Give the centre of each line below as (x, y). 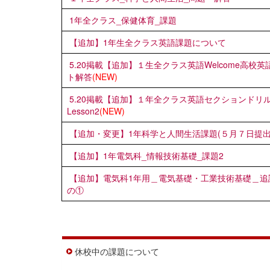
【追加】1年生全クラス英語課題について (148, 42)
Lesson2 (83, 111)
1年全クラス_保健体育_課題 (123, 20)
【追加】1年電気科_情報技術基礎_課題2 (146, 155)
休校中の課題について (117, 251)
